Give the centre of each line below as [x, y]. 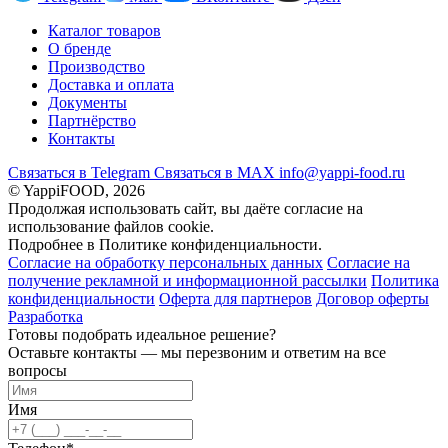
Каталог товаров [104, 30]
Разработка [45, 316]
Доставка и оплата [111, 84]
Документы [87, 102]
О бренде [79, 48]
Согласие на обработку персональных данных [165, 262]
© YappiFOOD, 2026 [76, 190]
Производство [96, 66]
